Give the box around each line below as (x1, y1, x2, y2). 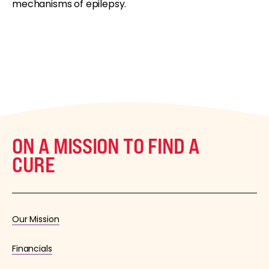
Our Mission (12, 213, 59, 226)
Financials (12, 243, 52, 255)
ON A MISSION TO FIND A (12, 133, 201, 159)
